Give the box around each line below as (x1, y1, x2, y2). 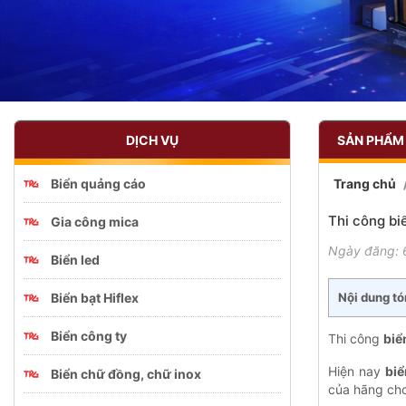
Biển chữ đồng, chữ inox (51, 365, 201, 382)
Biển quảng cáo (51, 175, 146, 191)
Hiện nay (328, 362, 385, 379)
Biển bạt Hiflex (51, 289, 139, 305)
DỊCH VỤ (126, 132, 179, 149)
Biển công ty (51, 327, 127, 343)
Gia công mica (51, 213, 139, 229)
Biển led (51, 251, 100, 267)
